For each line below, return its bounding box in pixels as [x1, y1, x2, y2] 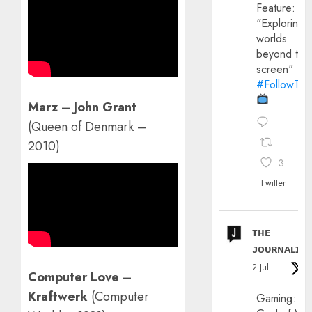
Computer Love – [28, 267, 132, 286]
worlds [256, 30, 288, 47]
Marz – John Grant [28, 97, 136, 116]
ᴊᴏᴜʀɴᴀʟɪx [252, 241, 306, 258]
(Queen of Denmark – [28, 117, 146, 136]
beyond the [256, 45, 311, 62]
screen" [256, 61, 294, 77]
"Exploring [256, 15, 305, 31]
